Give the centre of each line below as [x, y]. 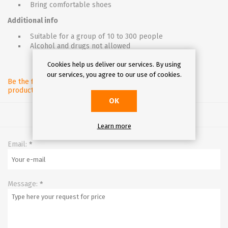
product [21, 90]
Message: [23, 184]
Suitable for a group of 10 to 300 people [96, 36]
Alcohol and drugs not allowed [80, 46]
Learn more [114, 126]
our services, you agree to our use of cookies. [114, 75]
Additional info [33, 21]
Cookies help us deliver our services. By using [114, 64]
